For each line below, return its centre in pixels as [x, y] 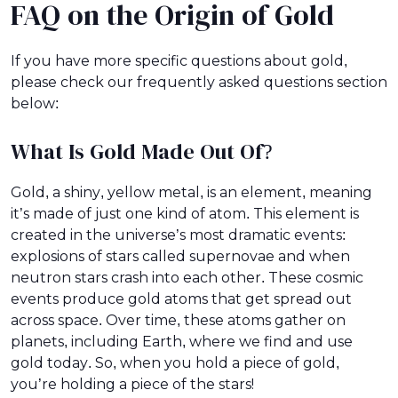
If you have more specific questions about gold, [179, 60]
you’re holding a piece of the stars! [132, 384]
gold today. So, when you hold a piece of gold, [175, 362]
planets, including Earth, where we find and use [182, 341]
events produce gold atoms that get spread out [181, 298]
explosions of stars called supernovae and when [180, 256]
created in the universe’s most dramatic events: [178, 235]
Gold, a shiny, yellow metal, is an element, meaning [191, 192]
